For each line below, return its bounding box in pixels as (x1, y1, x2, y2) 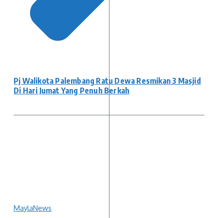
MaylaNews (14, 203, 52, 213)
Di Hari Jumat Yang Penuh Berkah (14, 85, 130, 95)
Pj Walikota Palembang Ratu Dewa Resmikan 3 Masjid (14, 75, 201, 86)
